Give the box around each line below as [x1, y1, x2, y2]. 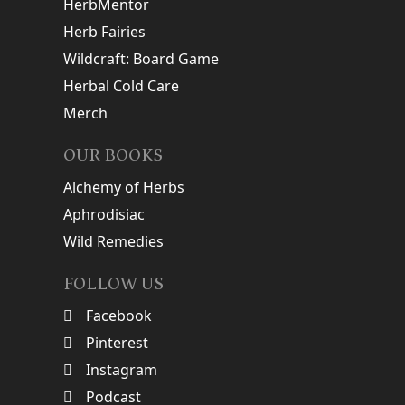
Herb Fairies [63, 21, 146, 42]
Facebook [86, 305, 152, 325]
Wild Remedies [63, 231, 164, 251]
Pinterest [86, 332, 148, 353]
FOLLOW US [63, 273, 164, 294]
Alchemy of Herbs [63, 176, 184, 197]
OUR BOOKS [63, 145, 163, 165]
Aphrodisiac [63, 203, 145, 224]
